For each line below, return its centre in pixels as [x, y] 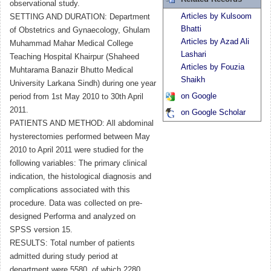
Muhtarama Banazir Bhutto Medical [71, 70]
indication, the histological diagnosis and [80, 177]
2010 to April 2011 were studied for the [77, 150]
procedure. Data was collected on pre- [76, 204]
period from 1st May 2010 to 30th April [77, 97]
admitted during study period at [64, 257]
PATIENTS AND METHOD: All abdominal [82, 124]
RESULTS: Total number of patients [72, 243]
